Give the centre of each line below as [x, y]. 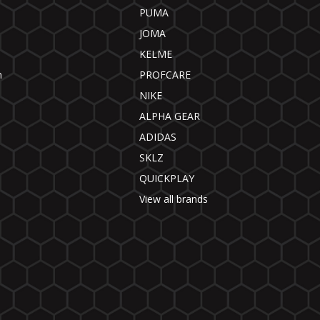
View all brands [174, 199]
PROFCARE [165, 75]
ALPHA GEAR [170, 116]
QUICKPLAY [167, 179]
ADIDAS [158, 137]
